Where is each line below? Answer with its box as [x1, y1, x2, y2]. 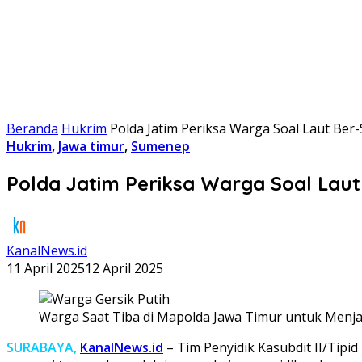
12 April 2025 [85, 259, 163, 277]
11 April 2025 [6, 259, 85, 277]
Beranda [6, 120, 58, 137]
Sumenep [131, 137, 190, 155]
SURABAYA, [6, 338, 80, 356]
